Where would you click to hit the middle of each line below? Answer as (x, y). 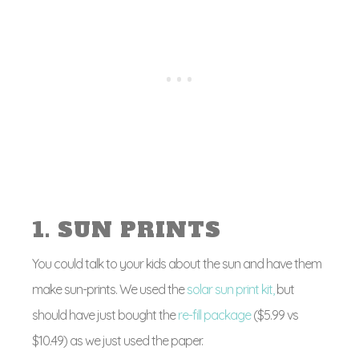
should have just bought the (105, 315)
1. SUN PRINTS (127, 230)
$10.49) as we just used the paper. (117, 341)
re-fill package (216, 315)
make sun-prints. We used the (109, 289)
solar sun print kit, (230, 289)
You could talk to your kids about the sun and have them (177, 264)
